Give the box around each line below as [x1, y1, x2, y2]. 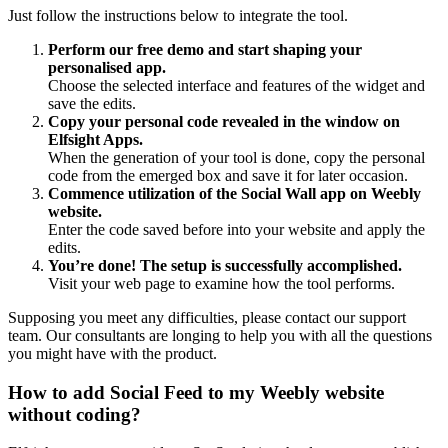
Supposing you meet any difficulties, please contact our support [8, 309, 406, 326]
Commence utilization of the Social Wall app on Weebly [48, 185, 421, 202]
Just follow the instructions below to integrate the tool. [8, 7, 348, 24]
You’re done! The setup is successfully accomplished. [48, 257, 402, 274]
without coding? [8, 403, 141, 425]
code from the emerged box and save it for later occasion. [48, 167, 408, 184]
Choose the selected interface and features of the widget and [48, 77, 425, 94]
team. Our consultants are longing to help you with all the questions [8, 327, 432, 344]
